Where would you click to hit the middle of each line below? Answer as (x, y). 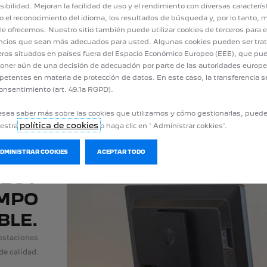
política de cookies (59, 125)
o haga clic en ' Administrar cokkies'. (163, 125)
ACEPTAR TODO (121, 152)
